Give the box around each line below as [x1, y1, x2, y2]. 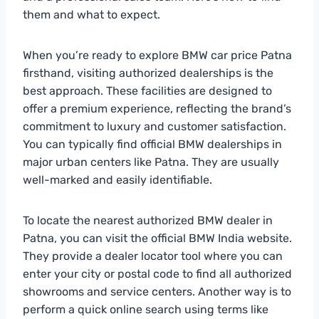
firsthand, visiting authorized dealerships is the [23, 66, 273, 80]
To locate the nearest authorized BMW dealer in [23, 213, 273, 227]
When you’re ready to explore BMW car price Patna [23, 48, 292, 62]
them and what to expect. [23, 7, 160, 21]
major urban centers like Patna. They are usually [23, 155, 279, 169]
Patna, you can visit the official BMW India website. [23, 231, 292, 245]
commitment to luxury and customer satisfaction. [23, 119, 286, 133]
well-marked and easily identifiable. [23, 172, 212, 187]
